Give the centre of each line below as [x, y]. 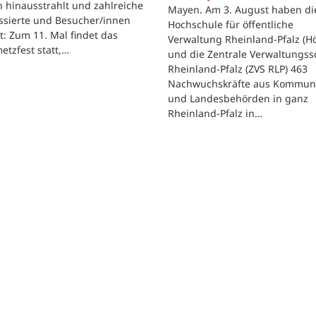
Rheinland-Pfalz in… [215, 114]
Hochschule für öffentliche [231, 25]
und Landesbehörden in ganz [238, 99]
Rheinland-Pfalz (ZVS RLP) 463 [238, 69]
